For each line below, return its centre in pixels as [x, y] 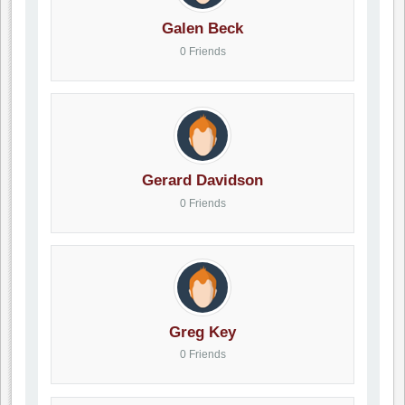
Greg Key [202, 331]
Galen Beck [202, 28]
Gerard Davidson [202, 180]
